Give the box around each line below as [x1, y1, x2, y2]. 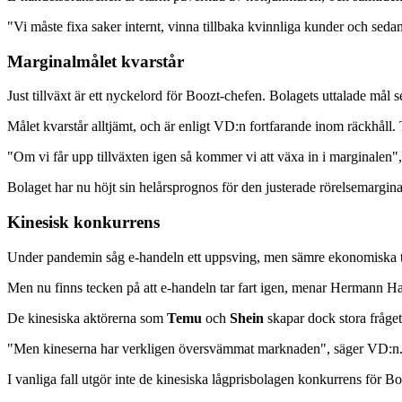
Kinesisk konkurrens [7, 213, 160, 232]
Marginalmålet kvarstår [7, 51, 184, 71]
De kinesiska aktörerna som [7, 310, 167, 326]
